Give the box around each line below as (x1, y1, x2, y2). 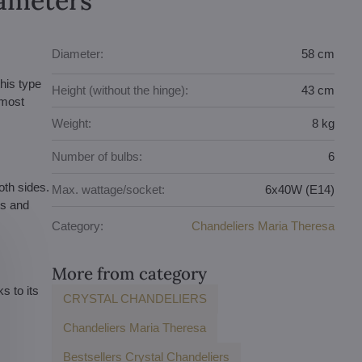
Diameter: (52, 47, 104, 61)
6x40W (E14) (265, 183, 335, 197)
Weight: (52, 116, 92, 131)
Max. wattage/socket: (52, 183, 166, 197)
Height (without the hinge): (52, 83, 189, 98)
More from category (52, 262, 208, 284)
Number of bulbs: (52, 149, 143, 164)
